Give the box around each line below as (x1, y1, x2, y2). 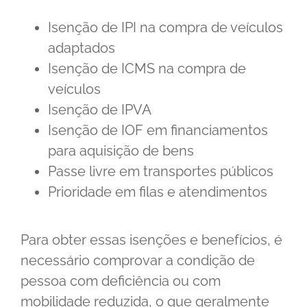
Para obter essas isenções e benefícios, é (21, 232, 282, 249)
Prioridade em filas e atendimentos (48, 184, 267, 201)
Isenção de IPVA (48, 101, 151, 119)
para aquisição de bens (48, 143, 194, 160)
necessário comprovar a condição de (21, 252, 255, 269)
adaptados (48, 40, 115, 57)
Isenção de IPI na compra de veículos (48, 19, 283, 36)
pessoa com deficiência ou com (21, 273, 221, 290)
